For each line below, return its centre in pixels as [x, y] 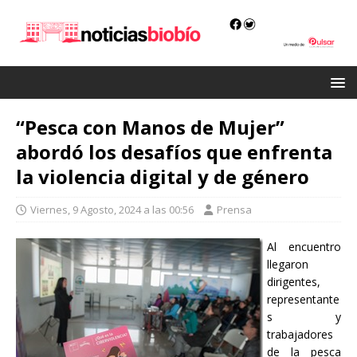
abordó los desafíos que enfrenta [174, 152]
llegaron [288, 265]
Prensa [234, 210]
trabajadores [300, 335]
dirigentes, [294, 282]
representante [303, 300]
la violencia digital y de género [163, 177]
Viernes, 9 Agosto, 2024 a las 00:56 [112, 210]
